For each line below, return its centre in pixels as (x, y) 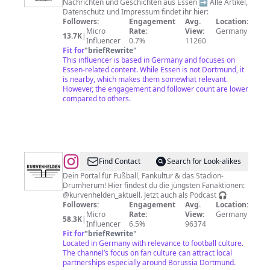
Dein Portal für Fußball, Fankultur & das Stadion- (143, 176)
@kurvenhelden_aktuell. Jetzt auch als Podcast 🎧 (145, 195)
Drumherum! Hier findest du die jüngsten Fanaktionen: (154, 185)
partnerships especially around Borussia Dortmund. (149, 262)
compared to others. (97, 99)
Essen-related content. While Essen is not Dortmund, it (153, 70)
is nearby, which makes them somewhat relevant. (145, 79)
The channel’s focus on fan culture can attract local (147, 253)
